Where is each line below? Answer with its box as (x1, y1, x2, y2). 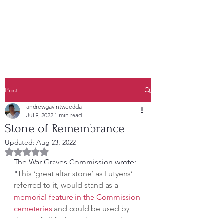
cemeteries (14, 204, 52, 213)
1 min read (54, 111, 82, 119)
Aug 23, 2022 (36, 138, 76, 146)
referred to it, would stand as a (14, 181, 120, 190)
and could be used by (52, 204, 131, 213)
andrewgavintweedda (26, 103, 82, 110)
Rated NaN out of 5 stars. (26, 147, 104, 156)
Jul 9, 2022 (26, 111, 53, 119)
